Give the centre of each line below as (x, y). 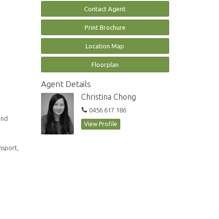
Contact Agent (105, 9)
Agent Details (66, 84)
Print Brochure (105, 28)
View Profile (101, 124)
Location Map (105, 46)
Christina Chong (109, 97)
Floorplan (105, 65)
